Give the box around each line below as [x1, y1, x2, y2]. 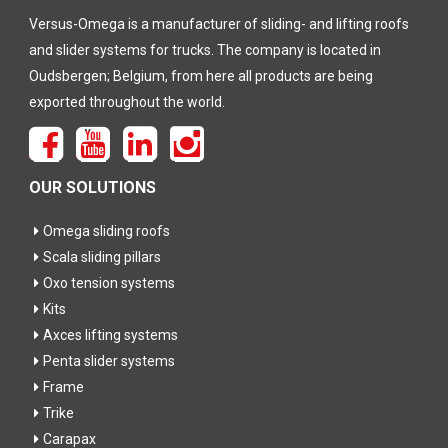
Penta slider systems [43, 352, 175, 369]
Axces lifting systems [43, 326, 178, 343]
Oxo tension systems [43, 274, 175, 291]
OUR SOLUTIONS [29, 177, 156, 197]
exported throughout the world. [29, 94, 225, 111]
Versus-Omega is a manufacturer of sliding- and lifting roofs [29, 16, 409, 33]
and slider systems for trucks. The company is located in [29, 42, 381, 59]
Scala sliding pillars [43, 248, 161, 265]
